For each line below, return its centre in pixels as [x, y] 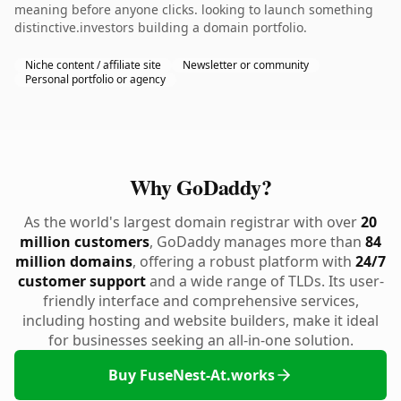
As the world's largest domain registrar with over [192, 222]
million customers [85, 242]
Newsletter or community [246, 65]
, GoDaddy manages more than [257, 242]
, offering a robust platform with [244, 261]
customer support [81, 281]
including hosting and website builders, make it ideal [200, 320]
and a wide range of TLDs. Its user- [264, 281]
